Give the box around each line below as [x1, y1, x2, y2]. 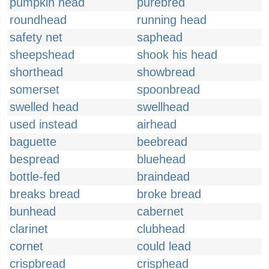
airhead [137, 118, 177, 131]
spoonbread [137, 83, 200, 96]
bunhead [10, 205, 56, 218]
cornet [10, 240, 43, 253]
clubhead [137, 222, 185, 235]
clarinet [10, 222, 48, 235]
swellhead [137, 100, 189, 113]
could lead [137, 240, 191, 253]
